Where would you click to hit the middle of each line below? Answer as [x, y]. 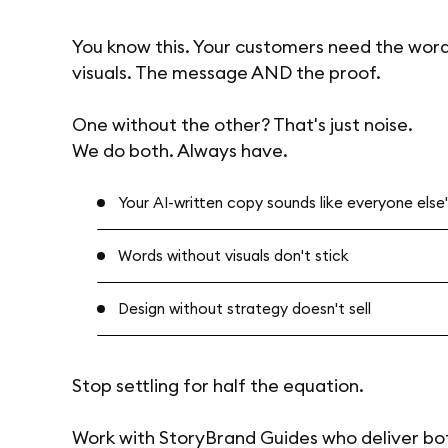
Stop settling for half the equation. [218, 386]
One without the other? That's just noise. [242, 125]
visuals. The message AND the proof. [226, 73]
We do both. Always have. [180, 151]
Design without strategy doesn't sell [244, 309]
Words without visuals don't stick [233, 256]
